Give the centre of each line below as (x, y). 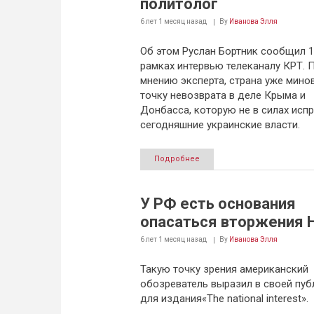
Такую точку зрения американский (224, 269)
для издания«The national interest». (224, 299)
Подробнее (177, 159)
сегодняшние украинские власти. (220, 125)
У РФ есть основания (218, 204)
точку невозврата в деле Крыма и (223, 95)
